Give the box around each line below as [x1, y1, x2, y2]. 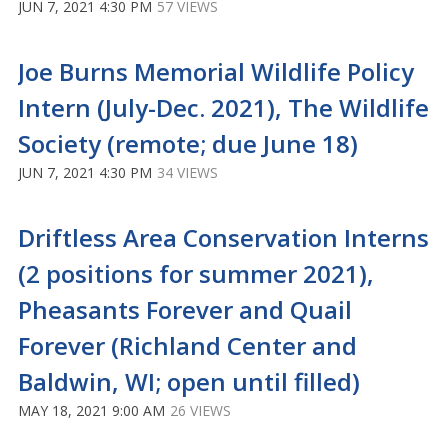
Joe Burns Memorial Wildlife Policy [18, 55, 414, 88]
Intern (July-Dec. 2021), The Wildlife [18, 91, 429, 124]
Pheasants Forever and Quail [18, 293, 352, 326]
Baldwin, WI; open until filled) [18, 365, 360, 398]
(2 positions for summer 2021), [18, 257, 374, 290]
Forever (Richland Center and [18, 329, 357, 362]
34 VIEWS [157, 163, 218, 182]
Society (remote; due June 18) [18, 127, 358, 160]
